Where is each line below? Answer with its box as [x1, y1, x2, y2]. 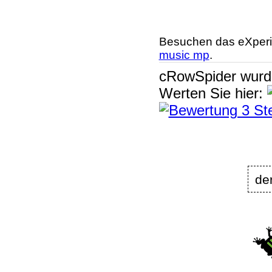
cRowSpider [158, 67, 236, 84]
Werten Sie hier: [158, 84, 267, 101]
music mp [158, 48, 209, 61]
